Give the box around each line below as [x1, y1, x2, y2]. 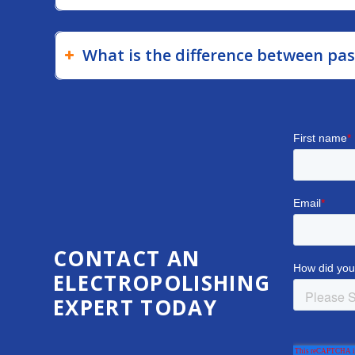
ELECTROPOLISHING [53, 268, 271, 297]
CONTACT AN [53, 243, 200, 273]
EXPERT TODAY [53, 292, 217, 322]
